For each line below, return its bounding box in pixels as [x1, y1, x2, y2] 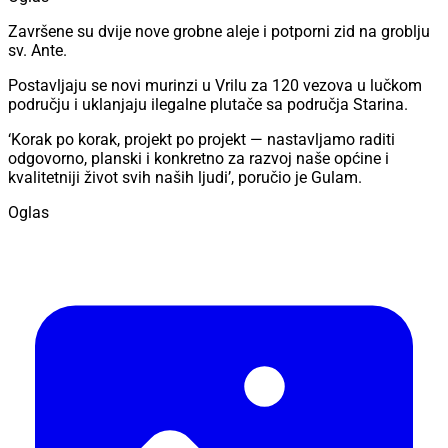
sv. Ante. [8, 41, 67, 61]
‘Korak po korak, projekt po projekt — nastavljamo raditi [8, 130, 395, 150]
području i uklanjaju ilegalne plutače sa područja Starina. [8, 95, 408, 115]
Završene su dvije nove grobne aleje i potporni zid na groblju [8, 22, 430, 42]
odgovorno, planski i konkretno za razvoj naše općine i [8, 149, 389, 169]
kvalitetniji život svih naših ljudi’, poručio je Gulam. [8, 168, 362, 188]
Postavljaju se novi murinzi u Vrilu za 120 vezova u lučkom [8, 76, 422, 96]
